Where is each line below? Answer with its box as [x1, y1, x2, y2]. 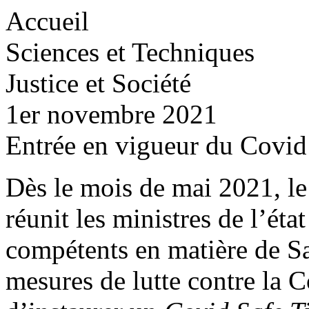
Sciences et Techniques [6, 37, 255, 67]
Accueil [6, 6, 89, 36]
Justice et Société [6, 68, 191, 98]
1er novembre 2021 [6, 99, 217, 129]
